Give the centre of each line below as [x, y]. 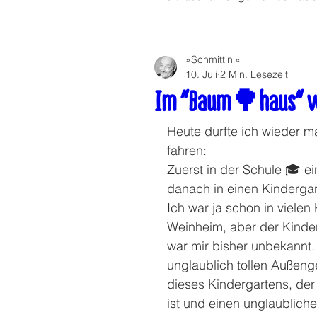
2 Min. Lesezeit [254, 74]
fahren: [189, 150]
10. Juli [201, 74]
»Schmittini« [213, 59]
